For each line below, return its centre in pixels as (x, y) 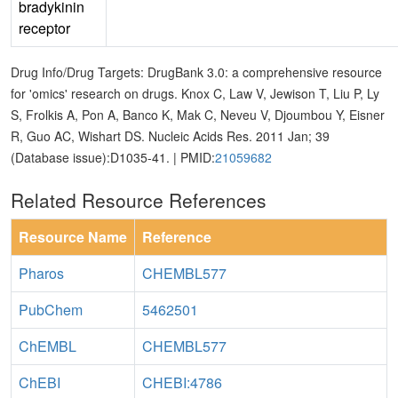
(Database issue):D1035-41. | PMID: (113, 158)
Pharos (41, 274)
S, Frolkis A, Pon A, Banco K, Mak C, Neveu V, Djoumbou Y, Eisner (198, 115)
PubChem (51, 310)
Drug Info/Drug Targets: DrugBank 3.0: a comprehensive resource (196, 72)
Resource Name (73, 237)
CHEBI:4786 (182, 383)
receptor (44, 28)
